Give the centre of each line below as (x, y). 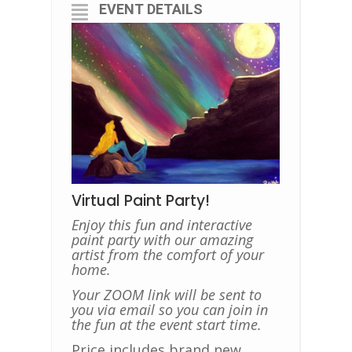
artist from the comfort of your (167, 255)
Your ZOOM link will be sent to (166, 295)
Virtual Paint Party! (140, 201)
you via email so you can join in (169, 310)
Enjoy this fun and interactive (161, 225)
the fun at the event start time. (166, 325)
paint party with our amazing (162, 240)
